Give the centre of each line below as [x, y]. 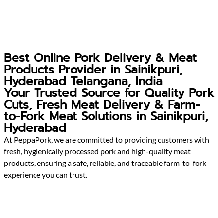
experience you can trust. [45, 174]
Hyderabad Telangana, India [83, 81]
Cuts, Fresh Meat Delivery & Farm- [102, 105]
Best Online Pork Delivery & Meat [100, 58]
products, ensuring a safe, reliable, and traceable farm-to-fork [105, 163]
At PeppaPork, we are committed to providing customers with [107, 139]
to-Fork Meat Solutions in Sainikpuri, [106, 116]
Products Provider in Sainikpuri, [93, 70]
